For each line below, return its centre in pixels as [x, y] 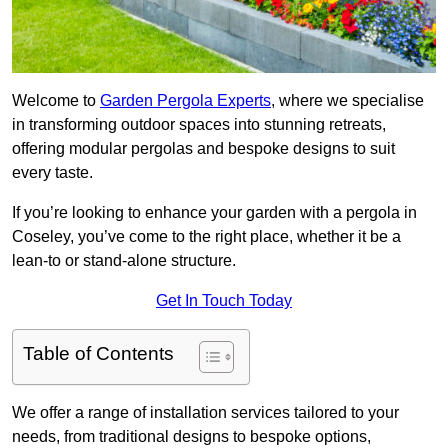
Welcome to [56, 101]
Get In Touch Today [224, 301]
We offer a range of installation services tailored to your [205, 413]
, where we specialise [347, 101]
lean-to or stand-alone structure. [124, 261]
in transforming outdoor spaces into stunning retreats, [199, 125]
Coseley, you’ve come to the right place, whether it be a [206, 237]
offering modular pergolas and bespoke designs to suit [203, 149]
